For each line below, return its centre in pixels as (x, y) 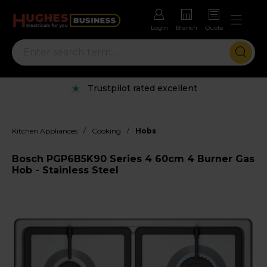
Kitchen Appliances (45, 131)
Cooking (106, 131)
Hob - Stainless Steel (65, 170)
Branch (187, 28)
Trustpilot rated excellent (142, 88)
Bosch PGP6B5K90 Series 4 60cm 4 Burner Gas (133, 159)
